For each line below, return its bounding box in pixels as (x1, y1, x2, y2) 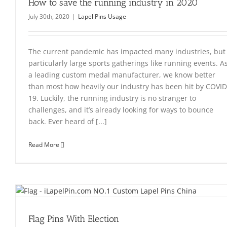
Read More (28, 140, 59, 149)
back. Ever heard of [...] (28, 117, 107, 126)
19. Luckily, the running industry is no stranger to (28, 93, 196, 103)
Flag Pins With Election (28, 213, 119, 224)
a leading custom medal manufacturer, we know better (28, 70, 215, 80)
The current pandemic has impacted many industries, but (28, 47, 225, 56)
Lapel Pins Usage (78, 12, 126, 21)
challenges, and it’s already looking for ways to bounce (28, 105, 213, 115)
